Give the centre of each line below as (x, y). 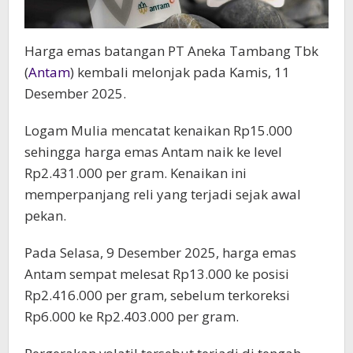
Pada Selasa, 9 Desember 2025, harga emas (160, 253)
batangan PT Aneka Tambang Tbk (210, 51)
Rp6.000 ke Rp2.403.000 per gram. (133, 317)
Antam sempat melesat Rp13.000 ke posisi (157, 274)
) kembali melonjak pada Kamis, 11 (180, 72)
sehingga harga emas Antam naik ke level (153, 152)
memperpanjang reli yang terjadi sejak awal (163, 195)
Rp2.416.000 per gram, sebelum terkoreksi (157, 295)
